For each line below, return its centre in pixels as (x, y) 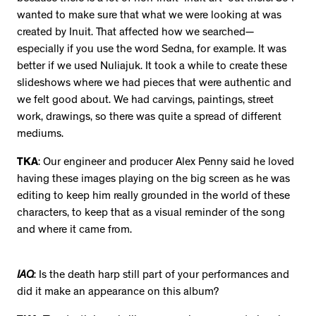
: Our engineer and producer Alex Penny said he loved (166, 163)
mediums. (42, 135)
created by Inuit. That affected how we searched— (135, 34)
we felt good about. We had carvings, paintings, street (145, 101)
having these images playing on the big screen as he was (153, 180)
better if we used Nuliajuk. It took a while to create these (152, 67)
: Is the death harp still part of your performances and (162, 276)
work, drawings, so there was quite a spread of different (149, 118)
